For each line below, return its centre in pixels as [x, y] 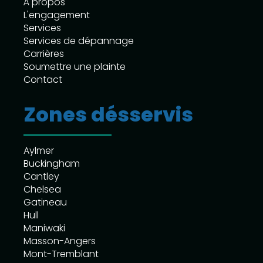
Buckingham [52, 163]
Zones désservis [108, 114]
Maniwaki [44, 228]
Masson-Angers [60, 241]
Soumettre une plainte [75, 66]
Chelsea [42, 189]
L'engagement [57, 15]
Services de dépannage [79, 41]
